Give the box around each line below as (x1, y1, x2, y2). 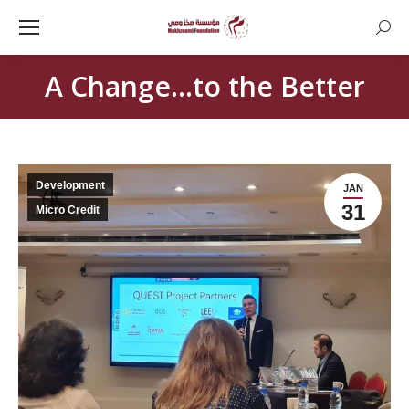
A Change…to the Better (44, 68, 365, 105)
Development (36, 179, 105, 192)
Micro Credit (36, 204, 100, 216)
